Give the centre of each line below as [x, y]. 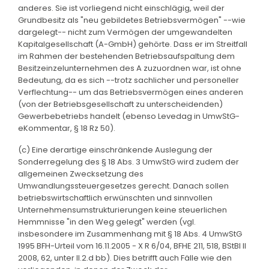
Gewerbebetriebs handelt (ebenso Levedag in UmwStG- [129, 116]
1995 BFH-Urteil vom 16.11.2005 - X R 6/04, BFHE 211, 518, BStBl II [132, 246]
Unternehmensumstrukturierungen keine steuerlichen [122, 210]
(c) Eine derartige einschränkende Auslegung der [115, 150]
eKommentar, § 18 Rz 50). [67, 128]
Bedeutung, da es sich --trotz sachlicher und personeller [128, 80]
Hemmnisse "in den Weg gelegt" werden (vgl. [107, 222]
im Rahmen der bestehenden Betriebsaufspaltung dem [126, 56]
